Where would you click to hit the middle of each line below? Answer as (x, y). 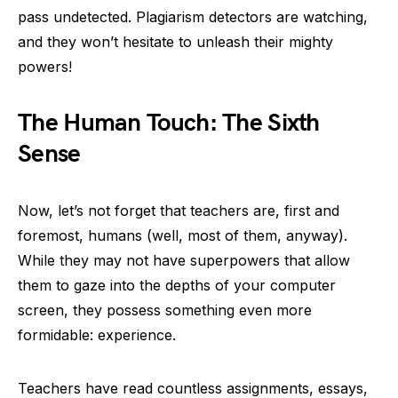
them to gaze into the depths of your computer (177, 285)
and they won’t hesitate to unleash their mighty (175, 42)
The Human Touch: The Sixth (169, 123)
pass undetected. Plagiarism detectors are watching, (193, 17)
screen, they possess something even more (165, 310)
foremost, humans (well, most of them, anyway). (183, 235)
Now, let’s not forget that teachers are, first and (179, 211)
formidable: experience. (97, 335)
